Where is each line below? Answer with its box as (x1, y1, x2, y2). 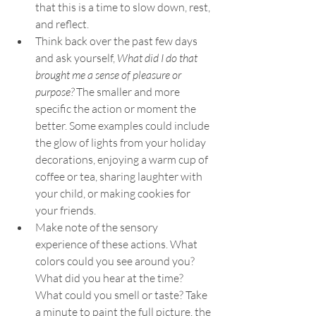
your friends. (35, 203, 98, 217)
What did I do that (117, 51, 200, 65)
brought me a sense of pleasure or (35, 68, 183, 82)
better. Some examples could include (35, 119, 212, 133)
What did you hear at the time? (35, 271, 186, 285)
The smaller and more (74, 85, 182, 99)
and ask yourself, (35, 51, 117, 65)
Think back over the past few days (35, 34, 200, 48)
